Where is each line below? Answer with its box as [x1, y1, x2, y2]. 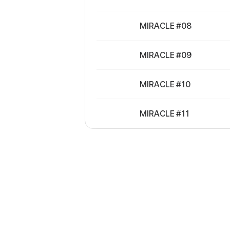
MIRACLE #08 [140, 21, 191, 30]
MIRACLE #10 [140, 80, 190, 89]
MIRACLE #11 [140, 109, 189, 118]
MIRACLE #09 [140, 50, 191, 60]
